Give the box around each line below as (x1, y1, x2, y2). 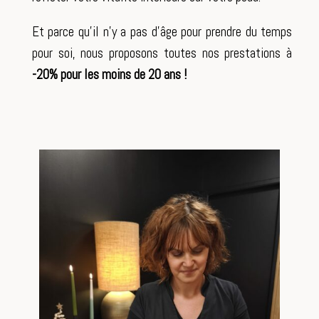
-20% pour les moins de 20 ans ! (31, 66, 187, 83)
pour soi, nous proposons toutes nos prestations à (31, 44, 293, 62)
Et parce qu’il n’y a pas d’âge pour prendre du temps (31, 23, 293, 41)
